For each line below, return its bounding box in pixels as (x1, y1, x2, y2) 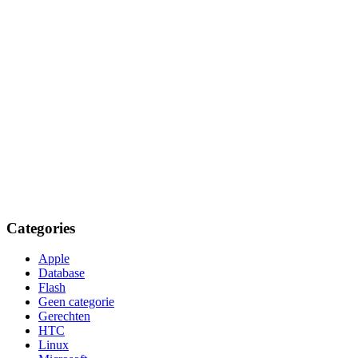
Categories (6, 219, 75, 237)
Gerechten (38, 309, 90, 324)
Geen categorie (38, 295, 114, 309)
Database (38, 266, 85, 280)
